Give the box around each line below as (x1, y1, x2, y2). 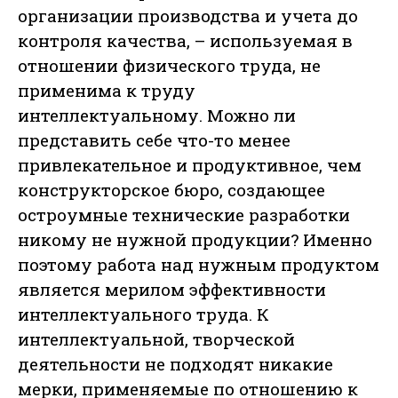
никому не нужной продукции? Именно (18, 228, 372, 251)
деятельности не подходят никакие (18, 353, 333, 376)
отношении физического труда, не (18, 54, 321, 77)
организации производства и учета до (18, 4, 358, 28)
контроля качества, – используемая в (18, 29, 353, 52)
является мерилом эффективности (18, 278, 326, 301)
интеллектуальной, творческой (18, 328, 295, 351)
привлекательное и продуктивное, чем (18, 154, 362, 177)
